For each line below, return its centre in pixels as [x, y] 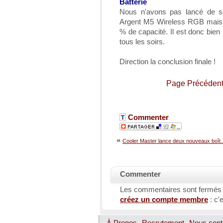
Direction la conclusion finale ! [167, 61]
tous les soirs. [142, 42]
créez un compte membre [164, 199]
